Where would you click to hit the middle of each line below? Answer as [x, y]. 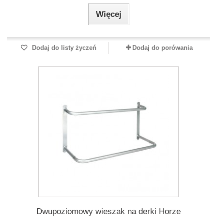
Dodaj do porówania [162, 48]
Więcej [108, 14]
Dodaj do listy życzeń [63, 48]
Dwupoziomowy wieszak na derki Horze [108, 211]
